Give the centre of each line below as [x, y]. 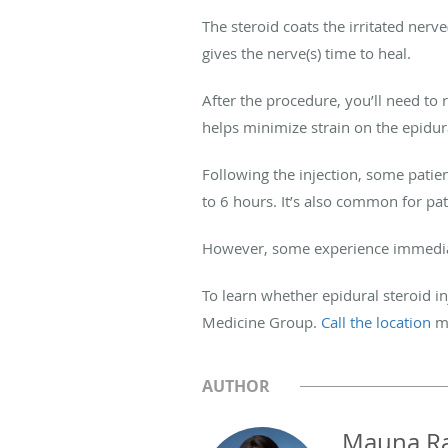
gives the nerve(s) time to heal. [306, 53]
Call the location [378, 322]
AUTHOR [236, 386]
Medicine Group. [261, 322]
